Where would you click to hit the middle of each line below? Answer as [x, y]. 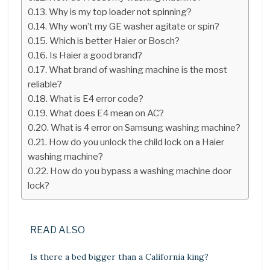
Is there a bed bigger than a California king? [119, 256]
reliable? [45, 84]
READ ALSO [58, 230]
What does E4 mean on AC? [107, 113]
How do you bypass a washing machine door [141, 171]
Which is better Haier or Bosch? [115, 40]
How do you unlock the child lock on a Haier [137, 142]
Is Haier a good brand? [96, 55]
